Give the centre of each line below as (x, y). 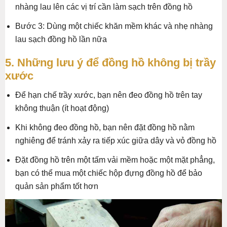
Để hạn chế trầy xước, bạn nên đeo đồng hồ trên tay (109, 95)
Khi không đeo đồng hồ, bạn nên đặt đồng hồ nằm (105, 128)
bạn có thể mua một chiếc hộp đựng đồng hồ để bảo (109, 173)
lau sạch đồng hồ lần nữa (61, 40)
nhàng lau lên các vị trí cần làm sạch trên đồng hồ (104, 7)
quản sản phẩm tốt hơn (57, 186)
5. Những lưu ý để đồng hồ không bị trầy (110, 63)
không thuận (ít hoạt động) (62, 108)
